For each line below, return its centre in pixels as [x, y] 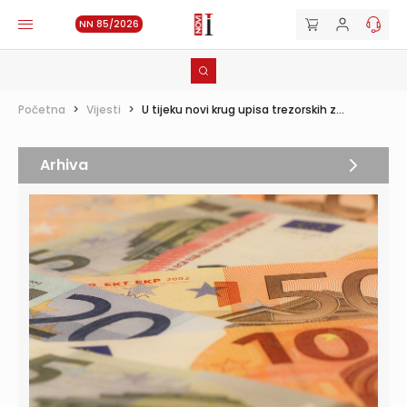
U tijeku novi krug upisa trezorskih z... [243, 109]
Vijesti [104, 109]
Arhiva [64, 165]
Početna [42, 109]
